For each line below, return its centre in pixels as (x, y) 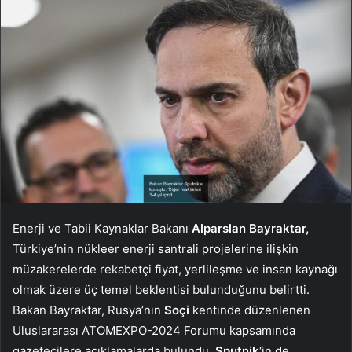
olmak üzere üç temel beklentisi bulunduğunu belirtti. (161, 290)
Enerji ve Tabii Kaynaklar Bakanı (102, 229)
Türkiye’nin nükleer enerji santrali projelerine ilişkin (156, 249)
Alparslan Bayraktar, (250, 229)
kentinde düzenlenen (250, 310)
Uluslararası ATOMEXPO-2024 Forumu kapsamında (154, 331)
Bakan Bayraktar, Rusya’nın (88, 310)
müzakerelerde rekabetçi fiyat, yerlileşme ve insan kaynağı (175, 269)
